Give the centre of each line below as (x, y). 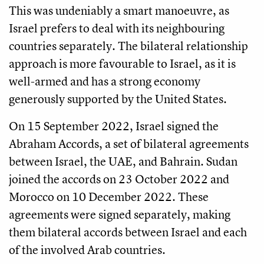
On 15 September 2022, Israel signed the (114, 126)
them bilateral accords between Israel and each (128, 232)
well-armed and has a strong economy (105, 81)
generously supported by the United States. (118, 98)
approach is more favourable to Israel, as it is (122, 63)
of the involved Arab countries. (87, 249)
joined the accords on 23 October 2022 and (119, 179)
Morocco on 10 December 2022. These (109, 196)
